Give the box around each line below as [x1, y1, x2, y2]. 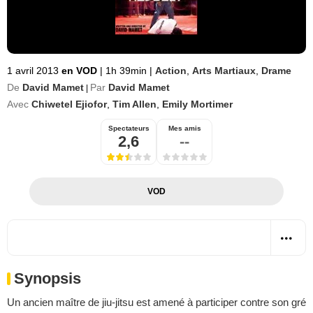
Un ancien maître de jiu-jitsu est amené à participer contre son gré [7, 296, 306, 308]
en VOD [61, 65, 100, 76]
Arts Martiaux [192, 65, 256, 76]
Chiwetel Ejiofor [31, 99, 107, 110]
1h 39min [103, 65, 150, 76]
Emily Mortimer [162, 99, 233, 110]
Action [155, 65, 187, 76]
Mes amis [168, 124, 201, 132]
